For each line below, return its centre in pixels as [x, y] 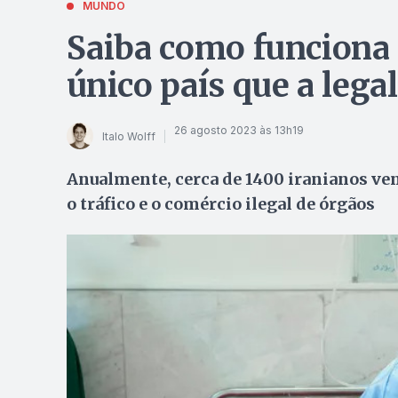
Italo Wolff [128, 136]
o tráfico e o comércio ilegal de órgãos [220, 204]
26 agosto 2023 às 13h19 [239, 130]
